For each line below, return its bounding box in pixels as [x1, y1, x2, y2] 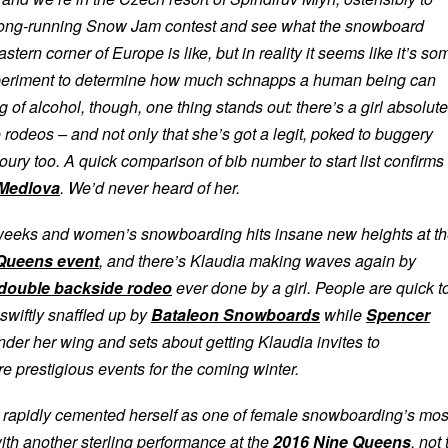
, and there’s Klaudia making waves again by [99, 249, 416, 273]
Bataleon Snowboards [151, 303, 320, 327]
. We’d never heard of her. [60, 176, 240, 199]
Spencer [366, 303, 430, 327]
